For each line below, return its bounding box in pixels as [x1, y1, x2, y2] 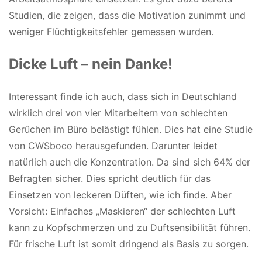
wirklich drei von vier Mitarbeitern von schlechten [9, 106, 227, 119]
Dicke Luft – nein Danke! [9, 55, 173, 73]
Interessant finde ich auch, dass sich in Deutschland [9, 90, 237, 102]
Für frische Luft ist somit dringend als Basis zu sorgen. [9, 237, 249, 250]
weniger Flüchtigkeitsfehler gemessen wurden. [9, 25, 213, 37]
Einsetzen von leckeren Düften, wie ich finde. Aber [9, 188, 232, 201]
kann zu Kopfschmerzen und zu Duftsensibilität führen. [9, 221, 250, 233]
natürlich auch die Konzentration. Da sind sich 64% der [9, 156, 250, 168]
